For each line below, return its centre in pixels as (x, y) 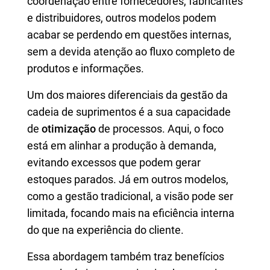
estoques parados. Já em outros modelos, (128, 179)
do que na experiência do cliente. (105, 230)
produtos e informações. (86, 68)
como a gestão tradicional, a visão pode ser (130, 196)
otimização (69, 129)
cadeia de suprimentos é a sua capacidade (129, 112)
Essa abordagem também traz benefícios (126, 256)
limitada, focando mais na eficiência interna (131, 213)
